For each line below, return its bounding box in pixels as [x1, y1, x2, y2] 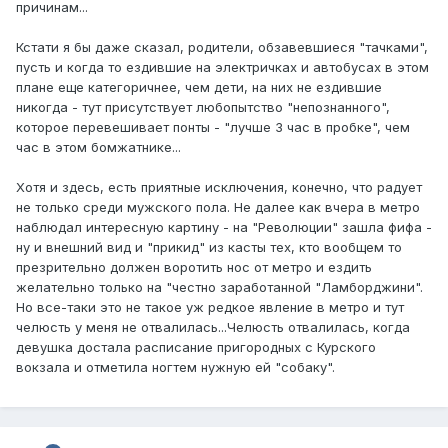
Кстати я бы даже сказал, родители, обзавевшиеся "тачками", [16, 39, 428, 56]
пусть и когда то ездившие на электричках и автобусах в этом [16, 59, 429, 76]
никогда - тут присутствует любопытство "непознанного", [16, 99, 390, 116]
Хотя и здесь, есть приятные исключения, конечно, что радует [16, 179, 422, 196]
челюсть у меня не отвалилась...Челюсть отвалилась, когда [16, 319, 410, 336]
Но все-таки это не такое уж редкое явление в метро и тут [16, 299, 404, 316]
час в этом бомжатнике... [16, 139, 181, 156]
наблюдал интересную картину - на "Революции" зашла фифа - [16, 219, 432, 236]
